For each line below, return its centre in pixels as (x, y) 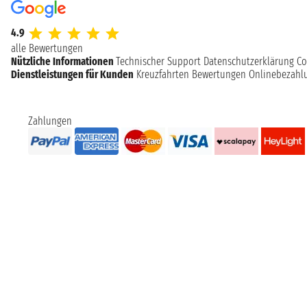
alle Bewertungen (47, 49)
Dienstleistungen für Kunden (72, 75)
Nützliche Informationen (63, 62)
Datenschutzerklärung (249, 62)
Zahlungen (50, 121)
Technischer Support (158, 62)
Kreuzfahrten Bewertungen (191, 75)
